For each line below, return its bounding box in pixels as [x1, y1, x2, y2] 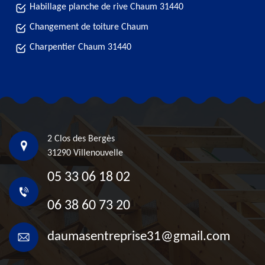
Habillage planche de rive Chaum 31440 [30, 2, 183, 12]
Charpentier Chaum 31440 [30, 43, 131, 52]
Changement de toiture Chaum [30, 22, 148, 32]
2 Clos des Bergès [47, 134, 115, 144]
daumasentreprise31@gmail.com [47, 230, 230, 244]
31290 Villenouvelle [47, 148, 123, 158]
